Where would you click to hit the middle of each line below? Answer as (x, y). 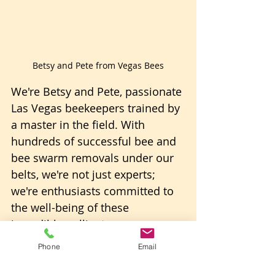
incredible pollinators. (69, 224)
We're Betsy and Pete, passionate (98, 91)
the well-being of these (72, 207)
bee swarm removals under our (94, 157)
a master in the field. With (79, 124)
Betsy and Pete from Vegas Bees (98, 65)
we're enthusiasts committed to (94, 191)
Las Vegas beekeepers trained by (97, 108)
